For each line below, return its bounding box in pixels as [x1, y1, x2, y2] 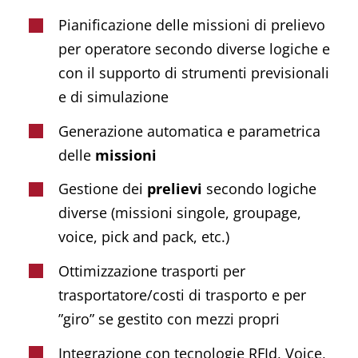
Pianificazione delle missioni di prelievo [58, 15, 326, 35]
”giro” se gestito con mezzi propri [58, 309, 280, 329]
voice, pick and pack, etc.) [58, 227, 230, 247]
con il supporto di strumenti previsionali [58, 63, 330, 83]
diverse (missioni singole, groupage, [58, 203, 302, 223]
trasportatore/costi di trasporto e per [58, 285, 307, 305]
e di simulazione [58, 87, 169, 107]
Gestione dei [58, 179, 148, 199]
